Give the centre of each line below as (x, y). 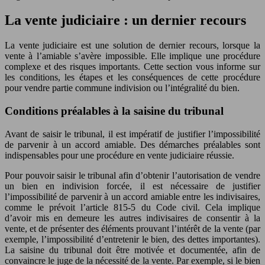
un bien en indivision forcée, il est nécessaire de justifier (132, 186)
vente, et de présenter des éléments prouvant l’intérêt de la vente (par (132, 228)
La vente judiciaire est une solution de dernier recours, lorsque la (132, 46)
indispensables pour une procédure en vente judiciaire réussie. (119, 155)
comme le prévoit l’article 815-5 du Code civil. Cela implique (132, 207)
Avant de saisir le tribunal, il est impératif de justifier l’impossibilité (132, 134)
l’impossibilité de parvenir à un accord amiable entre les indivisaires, (132, 196)
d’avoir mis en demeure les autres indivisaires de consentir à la (132, 218)
